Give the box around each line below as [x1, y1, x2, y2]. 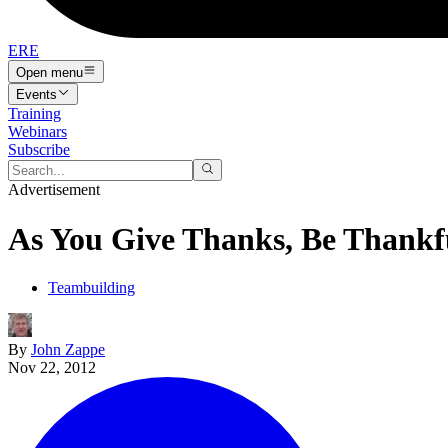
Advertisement [8, 181, 100, 199]
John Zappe [31, 341, 105, 359]
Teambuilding [48, 279, 135, 297]
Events [16, 86, 57, 102]
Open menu [16, 64, 83, 80]
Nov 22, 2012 [8, 359, 96, 377]
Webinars [8, 122, 67, 140]
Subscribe [8, 140, 70, 158]
